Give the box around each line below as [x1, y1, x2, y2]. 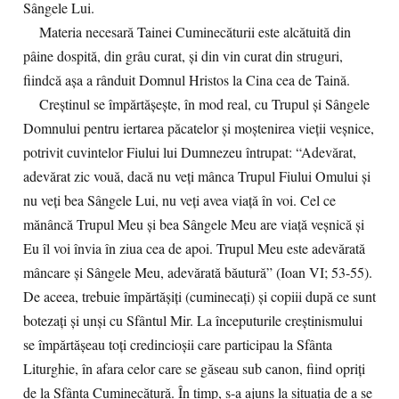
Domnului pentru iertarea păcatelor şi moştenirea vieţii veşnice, [23, 118, 374, 138]
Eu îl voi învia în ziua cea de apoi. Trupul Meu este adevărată [23, 239, 365, 258]
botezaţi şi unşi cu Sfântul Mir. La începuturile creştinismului [23, 311, 362, 330]
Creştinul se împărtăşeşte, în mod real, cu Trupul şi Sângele [23, 94, 370, 114]
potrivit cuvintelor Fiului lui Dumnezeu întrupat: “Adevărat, [23, 142, 356, 162]
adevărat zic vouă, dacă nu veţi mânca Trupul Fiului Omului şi [23, 167, 370, 186]
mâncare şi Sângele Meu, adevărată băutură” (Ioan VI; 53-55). [23, 263, 372, 282]
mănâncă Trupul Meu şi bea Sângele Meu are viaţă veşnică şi [23, 215, 364, 234]
